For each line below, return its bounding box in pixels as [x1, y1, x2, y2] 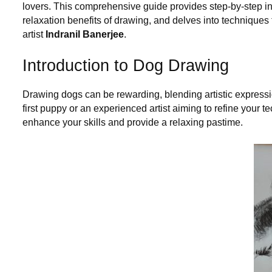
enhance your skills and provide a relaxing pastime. [22, 117, 243, 127]
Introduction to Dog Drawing [22, 56, 229, 75]
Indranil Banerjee [46, 29, 124, 39]
